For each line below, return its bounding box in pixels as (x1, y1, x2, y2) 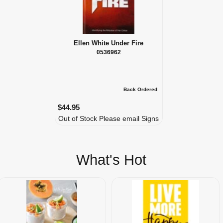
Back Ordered (123, 87, 158, 93)
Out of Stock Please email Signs (58, 114, 159, 123)
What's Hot (76, 151, 147, 168)
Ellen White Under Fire (74, 39, 144, 47)
